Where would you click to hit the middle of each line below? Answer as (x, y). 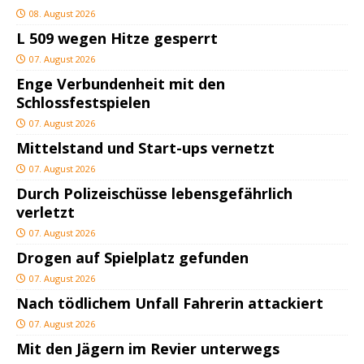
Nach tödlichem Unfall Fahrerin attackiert (170, 303)
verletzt (45, 212)
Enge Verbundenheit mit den (121, 84)
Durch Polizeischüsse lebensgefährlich (154, 194)
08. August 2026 (62, 14)
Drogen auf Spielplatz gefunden (132, 258)
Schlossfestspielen (83, 103)
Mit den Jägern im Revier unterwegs (148, 349)
